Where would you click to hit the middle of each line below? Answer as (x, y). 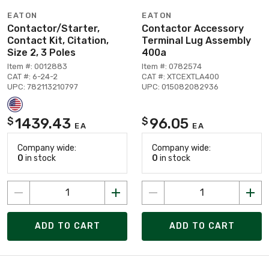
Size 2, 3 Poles (41, 52)
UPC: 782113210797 (43, 86)
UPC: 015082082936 (180, 86)
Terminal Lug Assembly (196, 40)
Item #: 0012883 (37, 66)
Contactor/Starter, (53, 28)
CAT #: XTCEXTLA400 (180, 76)
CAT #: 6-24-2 (32, 76)
